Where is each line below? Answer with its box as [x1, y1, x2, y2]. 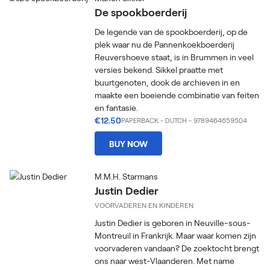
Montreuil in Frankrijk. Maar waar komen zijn [95, 230, 257, 240]
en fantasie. [95, 102, 139, 113]
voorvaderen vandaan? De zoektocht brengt [95, 243, 260, 253]
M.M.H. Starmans [95, 171, 159, 181]
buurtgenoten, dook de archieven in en [95, 77, 240, 87]
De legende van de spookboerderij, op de [95, 27, 248, 37]
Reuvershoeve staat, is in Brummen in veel [95, 52, 254, 62]
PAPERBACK [121, 116, 159, 124]
